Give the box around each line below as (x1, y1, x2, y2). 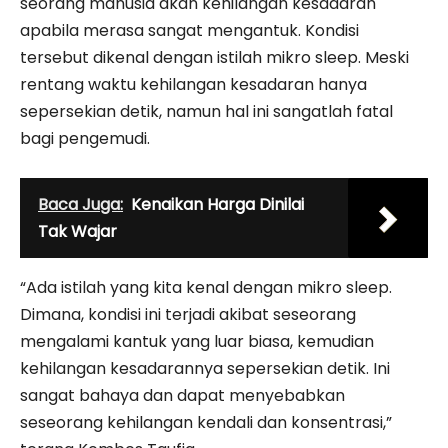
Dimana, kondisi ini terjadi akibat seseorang (20, 303, 356, 326)
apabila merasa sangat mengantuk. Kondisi (20, 19, 359, 42)
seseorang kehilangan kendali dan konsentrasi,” (20, 411, 392, 434)
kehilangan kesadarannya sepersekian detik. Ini (20, 357, 390, 380)
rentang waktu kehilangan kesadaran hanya (20, 73, 367, 96)
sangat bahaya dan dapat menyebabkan (20, 384, 345, 407)
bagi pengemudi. (20, 127, 150, 150)
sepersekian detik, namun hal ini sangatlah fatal (20, 100, 393, 123)
